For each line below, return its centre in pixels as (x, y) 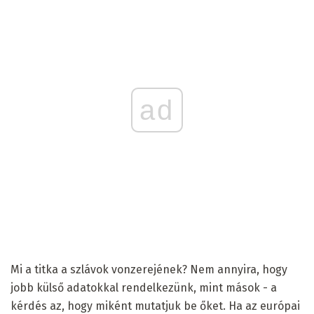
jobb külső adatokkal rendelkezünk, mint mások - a (144, 287)
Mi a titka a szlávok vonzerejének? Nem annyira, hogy (149, 269)
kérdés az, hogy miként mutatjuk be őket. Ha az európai (155, 306)
